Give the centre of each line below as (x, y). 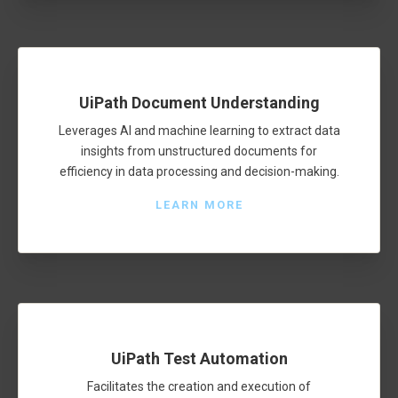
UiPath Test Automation (199, 359)
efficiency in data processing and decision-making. (199, 171)
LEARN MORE (199, 204)
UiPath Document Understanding (199, 103)
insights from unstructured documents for (199, 151)
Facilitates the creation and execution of (199, 386)
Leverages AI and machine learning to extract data (199, 130)
